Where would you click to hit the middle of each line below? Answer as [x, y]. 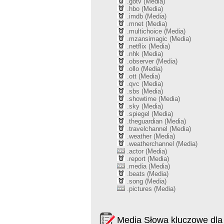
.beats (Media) [147, 174]
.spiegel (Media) [149, 114]
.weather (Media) [150, 136]
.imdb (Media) [146, 16]
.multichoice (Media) [155, 31]
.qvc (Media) [144, 84]
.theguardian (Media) [155, 121]
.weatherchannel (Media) [161, 144]
